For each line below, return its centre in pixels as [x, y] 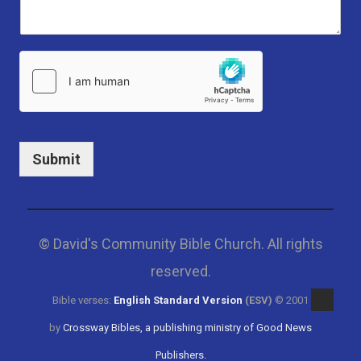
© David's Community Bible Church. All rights [180, 244]
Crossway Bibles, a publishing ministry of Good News [187, 328]
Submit [56, 160]
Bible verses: [83, 301]
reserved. [180, 272]
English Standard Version [178, 301]
